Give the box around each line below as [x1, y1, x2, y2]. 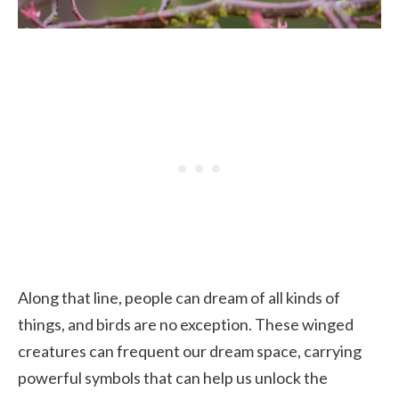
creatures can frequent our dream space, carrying [18, 341, 362, 361]
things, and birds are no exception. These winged [18, 314, 354, 334]
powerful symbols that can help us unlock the [18, 368, 328, 387]
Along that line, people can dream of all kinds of [18, 288, 340, 307]
